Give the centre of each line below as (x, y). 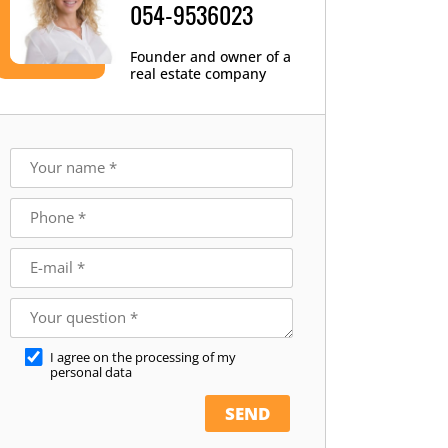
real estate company (197, 73)
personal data (91, 372)
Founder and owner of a (210, 56)
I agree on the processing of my (143, 357)
